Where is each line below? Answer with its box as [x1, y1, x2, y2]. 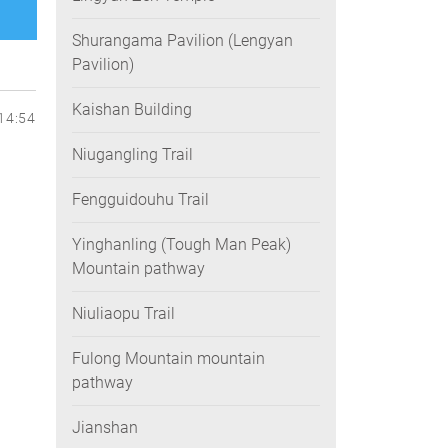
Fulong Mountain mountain [72, 349, 265, 368]
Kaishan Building [72, 100, 192, 119]
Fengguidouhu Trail [72, 190, 209, 209]
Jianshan [72, 418, 138, 437]
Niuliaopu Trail [72, 304, 175, 323]
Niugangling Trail [72, 145, 193, 164]
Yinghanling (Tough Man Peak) [72, 235, 291, 254]
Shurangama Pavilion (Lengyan [72, 31, 293, 50]
